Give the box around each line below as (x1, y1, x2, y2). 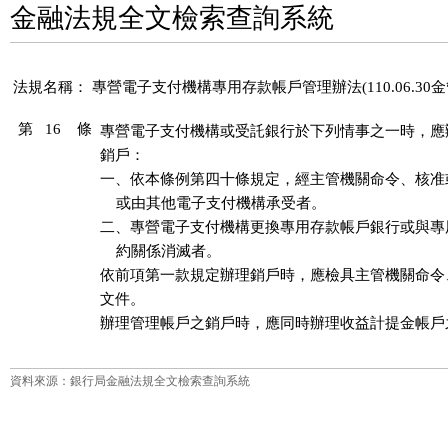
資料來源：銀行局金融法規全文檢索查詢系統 (10, 374, 250, 388)
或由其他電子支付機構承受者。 (100, 195, 326, 211)
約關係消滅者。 (100, 243, 221, 259)
